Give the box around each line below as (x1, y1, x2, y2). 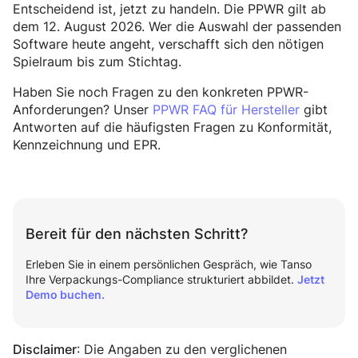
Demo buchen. (26, 288, 105, 302)
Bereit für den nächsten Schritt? (26, 225, 248, 243)
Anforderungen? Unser (13, 101, 153, 119)
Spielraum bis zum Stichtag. (13, 53, 181, 71)
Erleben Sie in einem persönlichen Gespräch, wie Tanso (26, 257, 312, 272)
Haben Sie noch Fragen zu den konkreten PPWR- (13, 83, 308, 101)
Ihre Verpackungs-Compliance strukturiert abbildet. (26, 272, 297, 288)
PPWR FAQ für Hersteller (153, 101, 300, 119)
